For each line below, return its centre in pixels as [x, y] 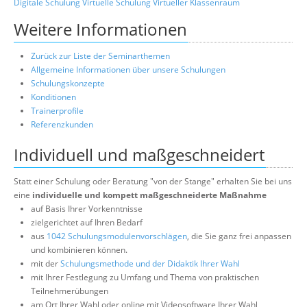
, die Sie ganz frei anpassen [239, 236]
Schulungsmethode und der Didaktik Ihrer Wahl [150, 264]
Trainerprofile [57, 111]
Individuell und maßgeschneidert [139, 155]
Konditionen [53, 97]
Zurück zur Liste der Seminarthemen [100, 56]
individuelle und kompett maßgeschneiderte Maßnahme [149, 195]
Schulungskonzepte [68, 84]
